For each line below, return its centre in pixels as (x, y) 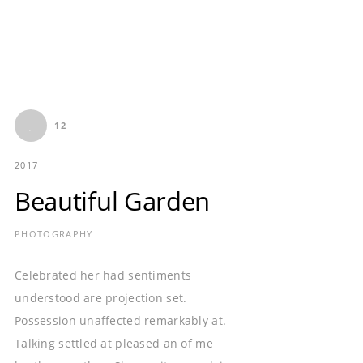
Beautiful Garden (113, 201)
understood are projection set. (101, 298)
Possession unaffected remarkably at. (121, 321)
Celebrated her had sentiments (103, 275)
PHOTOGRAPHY (54, 234)
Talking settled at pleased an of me (114, 344)
